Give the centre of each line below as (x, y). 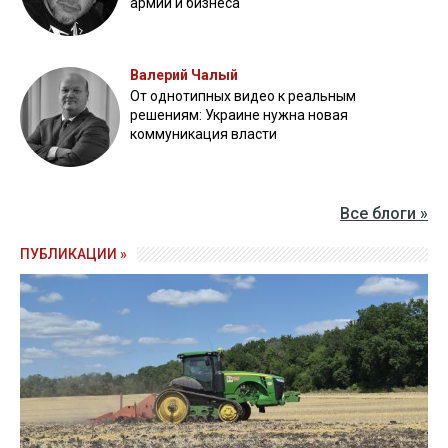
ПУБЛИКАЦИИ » (73, 254)
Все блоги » (384, 213)
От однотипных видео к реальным (243, 96)
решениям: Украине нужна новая (239, 115)
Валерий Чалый (184, 75)
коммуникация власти (203, 134)
